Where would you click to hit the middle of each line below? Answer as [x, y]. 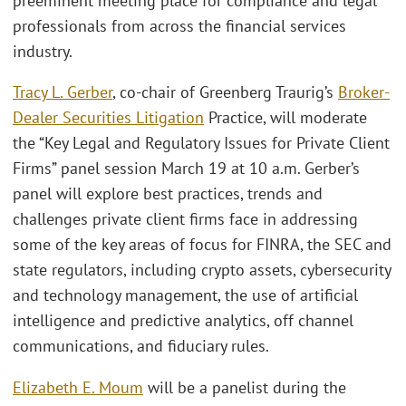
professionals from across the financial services [179, 25]
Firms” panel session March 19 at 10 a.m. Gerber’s [186, 169]
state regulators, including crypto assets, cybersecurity [202, 270]
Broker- [364, 92]
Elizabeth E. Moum [78, 387]
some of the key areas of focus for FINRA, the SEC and [202, 245]
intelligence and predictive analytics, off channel [183, 321]
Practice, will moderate [285, 118]
